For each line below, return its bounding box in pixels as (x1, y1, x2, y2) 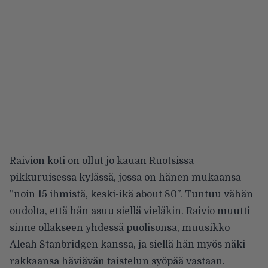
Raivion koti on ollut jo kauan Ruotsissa (10, 156, 194, 167)
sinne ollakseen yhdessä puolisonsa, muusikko (10, 223, 230, 234)
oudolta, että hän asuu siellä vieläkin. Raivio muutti (10, 206, 250, 217)
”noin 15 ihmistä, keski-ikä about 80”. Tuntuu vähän (10, 189, 253, 200)
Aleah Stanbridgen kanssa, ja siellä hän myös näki (10, 239, 245, 251)
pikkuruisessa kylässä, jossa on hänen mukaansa (10, 172, 241, 184)
